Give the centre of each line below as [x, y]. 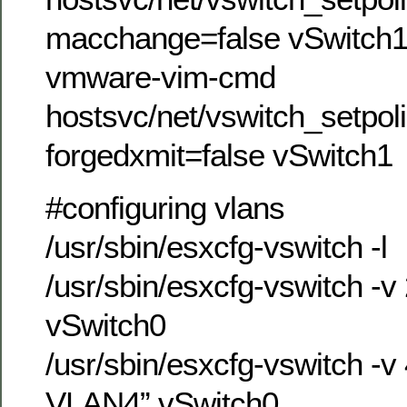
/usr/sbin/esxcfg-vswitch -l [216, 246]
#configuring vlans [165, 207]
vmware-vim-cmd [160, 77]
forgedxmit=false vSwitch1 [219, 155]
